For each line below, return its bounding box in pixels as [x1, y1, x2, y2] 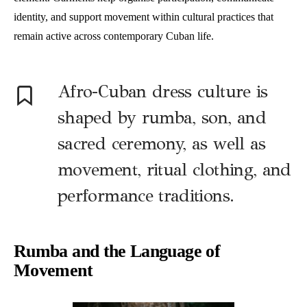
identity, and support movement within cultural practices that [14, 11, 273, 23]
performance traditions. [58, 185, 234, 207]
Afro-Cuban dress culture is [58, 81, 268, 103]
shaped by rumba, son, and [58, 107, 266, 129]
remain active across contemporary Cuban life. [14, 30, 214, 42]
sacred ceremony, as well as [58, 133, 266, 155]
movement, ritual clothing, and [58, 159, 291, 181]
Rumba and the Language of [14, 241, 220, 262]
